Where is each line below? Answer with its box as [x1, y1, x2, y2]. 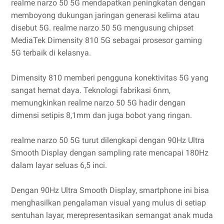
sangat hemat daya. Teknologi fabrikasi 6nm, [11, 85, 170, 95]
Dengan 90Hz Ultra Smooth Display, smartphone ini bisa [11, 185, 209, 195]
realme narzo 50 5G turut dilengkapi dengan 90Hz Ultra [11, 135, 204, 145]
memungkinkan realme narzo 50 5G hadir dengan [11, 97, 185, 107]
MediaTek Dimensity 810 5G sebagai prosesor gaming [11, 35, 202, 45]
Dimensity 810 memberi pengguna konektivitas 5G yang [11, 72, 208, 82]
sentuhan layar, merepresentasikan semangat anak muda [11, 210, 213, 220]
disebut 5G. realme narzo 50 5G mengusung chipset [11, 22, 193, 32]
